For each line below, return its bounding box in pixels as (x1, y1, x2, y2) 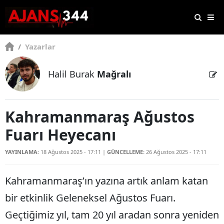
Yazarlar (23, 41, 56, 52)
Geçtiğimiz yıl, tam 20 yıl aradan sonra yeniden (5, 208, 219, 222)
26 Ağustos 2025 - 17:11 (146, 148, 206, 156)
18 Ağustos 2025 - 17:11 (40, 148, 102, 156)
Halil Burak (48, 68, 97, 80)
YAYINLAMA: (5, 148, 39, 156)
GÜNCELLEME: (107, 148, 144, 156)
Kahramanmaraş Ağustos (5, 106, 194, 127)
